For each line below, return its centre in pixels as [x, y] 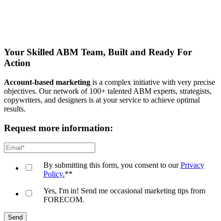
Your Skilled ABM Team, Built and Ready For [98, 52]
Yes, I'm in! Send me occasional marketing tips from [124, 191]
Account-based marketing [47, 82]
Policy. [54, 174]
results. [15, 109]
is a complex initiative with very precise [153, 82]
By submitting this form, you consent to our [112, 165]
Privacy [192, 165]
